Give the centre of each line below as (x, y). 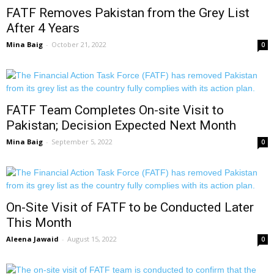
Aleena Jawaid (32, 239)
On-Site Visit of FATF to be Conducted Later (130, 208)
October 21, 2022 (79, 45)
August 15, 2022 (92, 239)
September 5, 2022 (82, 142)
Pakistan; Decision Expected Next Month (121, 126)
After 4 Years (43, 28)
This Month (39, 223)
